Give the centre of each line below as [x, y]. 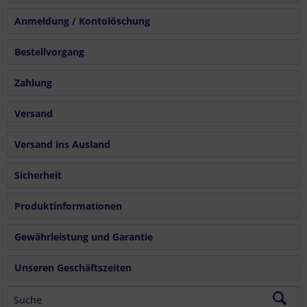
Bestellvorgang [49, 52]
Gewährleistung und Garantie [84, 237]
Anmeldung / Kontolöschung [82, 21]
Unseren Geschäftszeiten [73, 268]
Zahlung [33, 83]
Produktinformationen [68, 206]
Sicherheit [38, 175]
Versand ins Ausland [62, 144]
